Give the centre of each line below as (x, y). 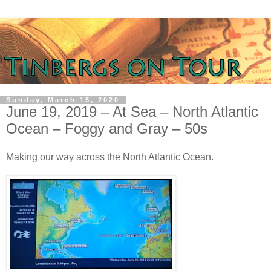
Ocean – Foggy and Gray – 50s (107, 128)
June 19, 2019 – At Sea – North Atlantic (132, 111)
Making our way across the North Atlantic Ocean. (110, 157)
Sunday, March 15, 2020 (63, 100)
